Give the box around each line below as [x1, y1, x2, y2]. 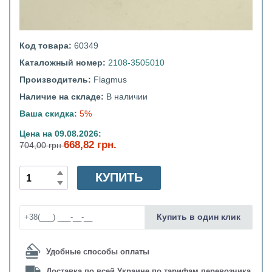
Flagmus [93, 75, 127, 85]
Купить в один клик [157, 212, 240, 222]
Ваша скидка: [19, 109, 77, 119]
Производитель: [19, 75, 93, 85]
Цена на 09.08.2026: [19, 129, 101, 139]
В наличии [106, 92, 148, 102]
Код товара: [19, 41, 74, 51]
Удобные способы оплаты [46, 247, 149, 256]
